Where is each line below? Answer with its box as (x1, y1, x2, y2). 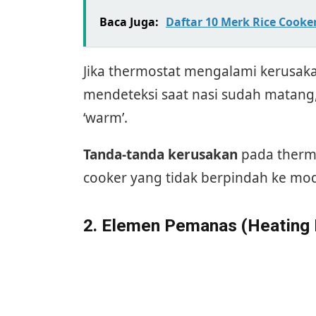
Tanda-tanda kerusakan (83, 145, 238, 164)
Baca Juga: (99, 14, 159, 30)
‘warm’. (83, 109, 128, 128)
